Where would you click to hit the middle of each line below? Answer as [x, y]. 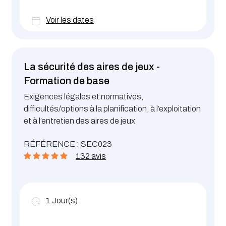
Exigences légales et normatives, [83, 97]
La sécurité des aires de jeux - [92, 67]
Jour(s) [65, 201]
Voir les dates [70, 20]
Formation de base [67, 81]
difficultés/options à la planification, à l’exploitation [112, 109]
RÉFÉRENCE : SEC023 [68, 144]
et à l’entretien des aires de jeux [80, 121]
